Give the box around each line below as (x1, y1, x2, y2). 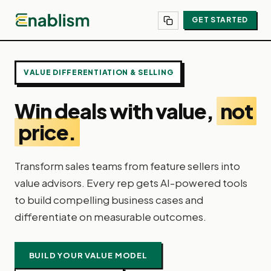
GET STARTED (192, 15, 248, 24)
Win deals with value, (15, 98, 217, 125)
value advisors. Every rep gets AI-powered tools (15, 176, 247, 190)
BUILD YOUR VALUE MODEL (28, 250, 148, 260)
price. (18, 119, 76, 146)
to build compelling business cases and (15, 193, 203, 207)
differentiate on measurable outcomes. (15, 210, 206, 224)
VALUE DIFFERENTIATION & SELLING (24, 68, 174, 77)
